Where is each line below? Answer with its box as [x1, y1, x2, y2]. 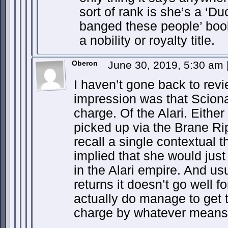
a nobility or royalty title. [79, 34, 215, 47]
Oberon [72, 59, 98, 67]
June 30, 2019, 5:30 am [108, 59, 226, 71]
